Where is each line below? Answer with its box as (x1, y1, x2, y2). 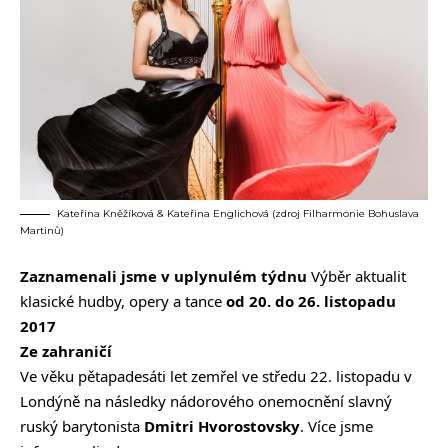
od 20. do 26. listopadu (226, 291, 396, 312)
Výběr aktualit (307, 266, 406, 287)
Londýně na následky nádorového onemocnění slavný (20, 391, 392, 412)
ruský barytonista (20, 416, 144, 437)
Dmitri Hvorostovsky (144, 416, 300, 437)
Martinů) (20, 224, 64, 238)
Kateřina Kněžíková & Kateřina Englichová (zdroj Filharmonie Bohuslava (57, 207, 419, 221)
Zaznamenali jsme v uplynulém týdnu (20, 266, 307, 287)
